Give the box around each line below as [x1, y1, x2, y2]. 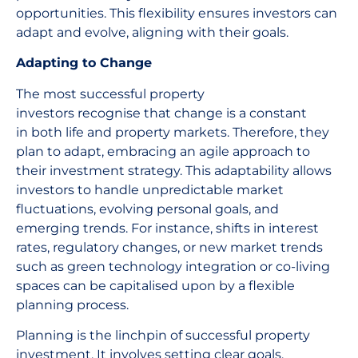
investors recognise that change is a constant [16, 105, 307, 121]
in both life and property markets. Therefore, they [16, 124, 329, 140]
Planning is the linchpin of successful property [16, 327, 310, 343]
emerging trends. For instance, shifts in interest [16, 220, 319, 236]
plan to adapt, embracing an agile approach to [16, 143, 310, 159]
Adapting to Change [16, 55, 152, 71]
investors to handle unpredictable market [16, 181, 284, 197]
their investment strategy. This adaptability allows [16, 162, 332, 178]
